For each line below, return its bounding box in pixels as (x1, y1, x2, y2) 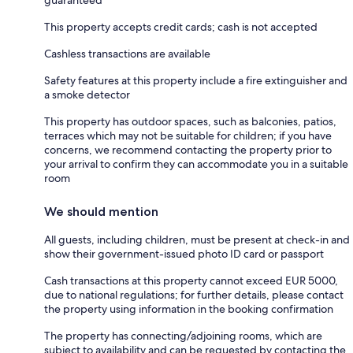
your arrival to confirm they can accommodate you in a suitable (44, 156, 348, 171)
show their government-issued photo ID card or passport (44, 246, 324, 261)
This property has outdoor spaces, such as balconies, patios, (44, 113, 336, 128)
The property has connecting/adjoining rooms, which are (44, 328, 322, 343)
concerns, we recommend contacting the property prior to (44, 142, 332, 157)
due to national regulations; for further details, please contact (44, 287, 344, 302)
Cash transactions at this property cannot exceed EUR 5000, (44, 273, 338, 288)
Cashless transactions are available (44, 46, 210, 61)
